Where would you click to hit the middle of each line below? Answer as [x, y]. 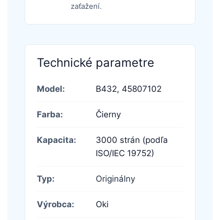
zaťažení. [86, 6]
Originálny [115, 179]
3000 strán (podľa [132, 140]
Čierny [108, 114]
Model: [51, 89]
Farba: [50, 114]
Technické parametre [96, 62]
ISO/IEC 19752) [125, 153]
